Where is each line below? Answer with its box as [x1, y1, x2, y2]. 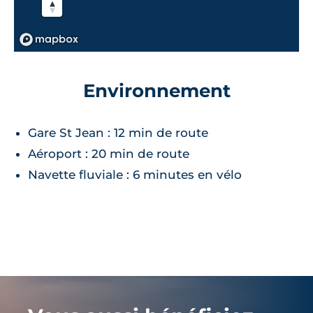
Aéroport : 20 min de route [28, 146, 189, 161]
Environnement [82, 79, 231, 101]
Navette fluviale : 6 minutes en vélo [28, 167, 242, 182]
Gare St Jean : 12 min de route [28, 125, 208, 140]
